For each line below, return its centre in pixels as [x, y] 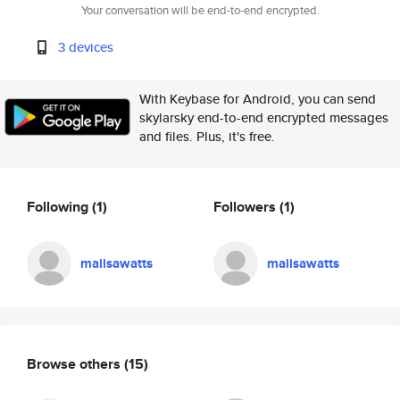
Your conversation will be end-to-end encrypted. [200, 10]
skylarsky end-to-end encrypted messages [264, 117]
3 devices [86, 47]
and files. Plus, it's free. [207, 136]
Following [59, 206]
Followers [246, 206]
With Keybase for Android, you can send [258, 99]
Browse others [75, 363]
